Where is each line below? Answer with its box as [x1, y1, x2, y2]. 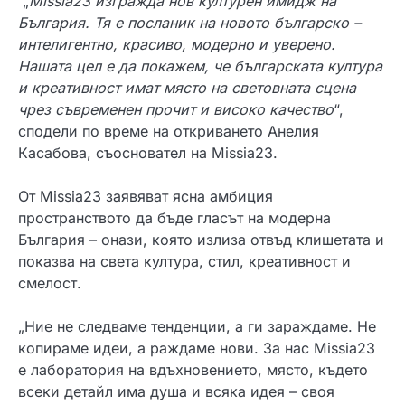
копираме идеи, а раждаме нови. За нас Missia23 [18, 339, 375, 358]
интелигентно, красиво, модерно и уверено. [18, 35, 335, 54]
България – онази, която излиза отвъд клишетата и [18, 231, 384, 250]
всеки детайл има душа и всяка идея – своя [18, 382, 334, 401]
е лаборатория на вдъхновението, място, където [18, 361, 368, 380]
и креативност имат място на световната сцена [18, 79, 356, 98]
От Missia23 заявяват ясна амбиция [18, 187, 273, 206]
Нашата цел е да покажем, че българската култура [18, 57, 382, 76]
